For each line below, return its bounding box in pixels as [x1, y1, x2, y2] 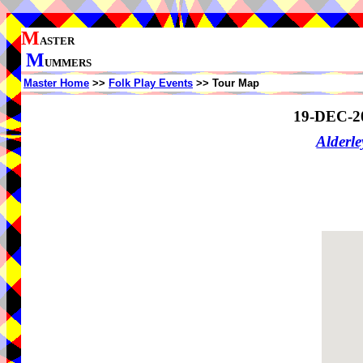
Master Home [23, 77, 89, 89]
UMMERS [45, 57, 92, 69]
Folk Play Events [109, 77, 193, 89]
